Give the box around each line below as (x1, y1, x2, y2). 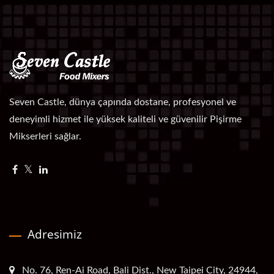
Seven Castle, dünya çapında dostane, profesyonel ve (9, 97, 236, 107)
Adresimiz (28, 226, 82, 242)
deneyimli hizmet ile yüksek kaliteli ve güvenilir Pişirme (9, 114, 242, 124)
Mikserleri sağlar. (9, 131, 81, 141)
